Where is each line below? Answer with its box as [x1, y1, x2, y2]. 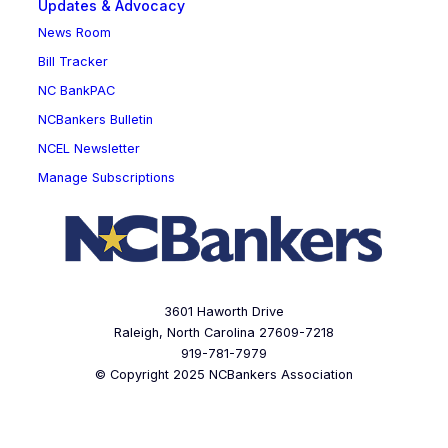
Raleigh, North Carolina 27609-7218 [114, 325, 334, 341]
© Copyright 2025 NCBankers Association [95, 367, 353, 383]
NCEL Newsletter [37, 141, 140, 157]
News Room [37, 25, 111, 41]
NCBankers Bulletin [37, 112, 153, 128]
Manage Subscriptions [37, 170, 175, 186]
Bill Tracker [37, 54, 108, 70]
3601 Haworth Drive [164, 304, 284, 320]
